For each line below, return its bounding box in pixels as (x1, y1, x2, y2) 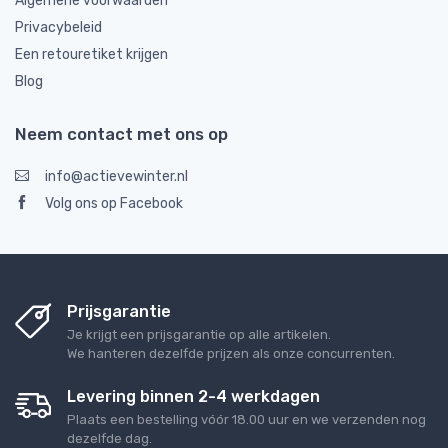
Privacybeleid (15, 18, 102, 36)
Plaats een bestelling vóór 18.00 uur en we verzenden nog (67, 411, 426, 427)
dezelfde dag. (67, 430, 152, 446)
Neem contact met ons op (15, 123, 228, 144)
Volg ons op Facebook (45, 194, 183, 212)
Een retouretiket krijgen (15, 45, 168, 63)
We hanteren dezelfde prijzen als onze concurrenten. (67, 345, 395, 361)
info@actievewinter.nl (45, 167, 188, 185)
